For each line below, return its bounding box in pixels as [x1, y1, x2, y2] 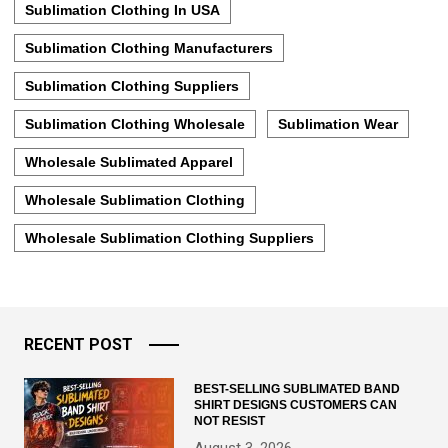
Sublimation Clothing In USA [25, 2, 220, 19]
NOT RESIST [194, 414, 265, 429]
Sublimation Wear [278, 116, 398, 133]
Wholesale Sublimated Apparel [25, 154, 233, 171]
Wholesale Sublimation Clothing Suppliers [25, 230, 314, 247]
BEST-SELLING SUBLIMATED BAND [194, 382, 400, 397]
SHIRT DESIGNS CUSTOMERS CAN [194, 398, 397, 413]
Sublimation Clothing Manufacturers [25, 40, 273, 57]
